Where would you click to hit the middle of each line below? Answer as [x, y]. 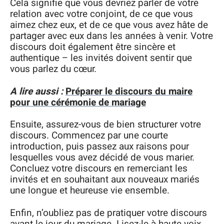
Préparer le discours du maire [129, 91]
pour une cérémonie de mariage [78, 102]
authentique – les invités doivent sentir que [101, 58]
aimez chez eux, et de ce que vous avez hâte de [109, 25]
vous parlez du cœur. [53, 69]
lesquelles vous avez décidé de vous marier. [102, 157]
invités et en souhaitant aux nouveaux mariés [105, 179]
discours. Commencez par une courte [89, 135]
